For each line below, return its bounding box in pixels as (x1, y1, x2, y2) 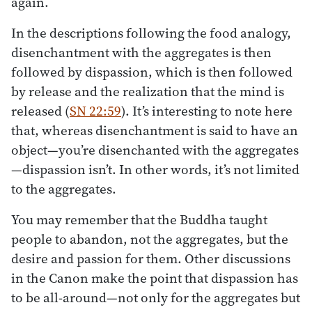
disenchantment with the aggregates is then (11, 42, 272, 61)
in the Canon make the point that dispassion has (11, 268, 298, 287)
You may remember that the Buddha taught (11, 210, 267, 228)
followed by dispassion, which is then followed (11, 62, 292, 81)
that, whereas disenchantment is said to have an (11, 120, 298, 139)
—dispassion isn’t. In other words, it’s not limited (11, 159, 299, 178)
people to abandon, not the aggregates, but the (11, 229, 288, 248)
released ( (11, 101, 70, 120)
